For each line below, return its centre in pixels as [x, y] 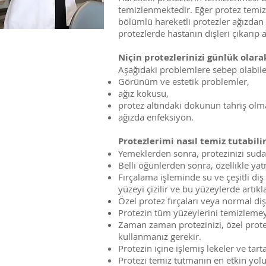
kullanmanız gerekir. [160, 236]
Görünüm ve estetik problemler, [184, 81]
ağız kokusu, [143, 93]
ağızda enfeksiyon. [156, 117]
